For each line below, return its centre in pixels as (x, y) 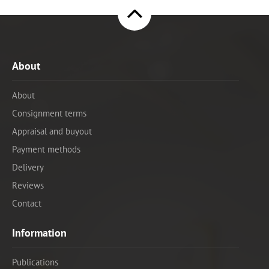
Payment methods (46, 149)
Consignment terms (49, 113)
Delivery (28, 167)
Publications (35, 262)
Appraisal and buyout (52, 131)
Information (39, 232)
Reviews (28, 185)
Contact (27, 203)
